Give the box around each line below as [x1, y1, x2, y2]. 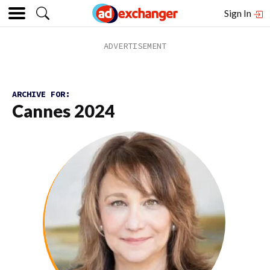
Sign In [224, 7, 253, 19]
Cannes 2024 [12, 101, 115, 121]
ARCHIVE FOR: [12, 89, 70, 99]
